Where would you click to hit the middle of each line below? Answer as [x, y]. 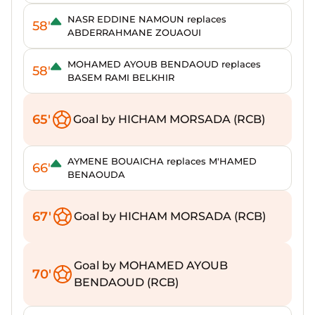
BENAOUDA [96, 174]
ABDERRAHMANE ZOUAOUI [134, 32]
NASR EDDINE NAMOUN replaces [147, 19]
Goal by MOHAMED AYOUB [151, 265]
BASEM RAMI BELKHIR [121, 77]
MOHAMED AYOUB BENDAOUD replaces [164, 64]
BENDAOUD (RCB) [126, 282]
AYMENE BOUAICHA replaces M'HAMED [162, 161]
